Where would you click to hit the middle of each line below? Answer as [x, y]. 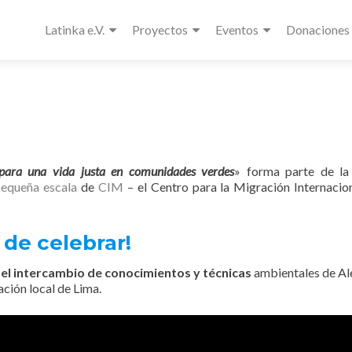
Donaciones [318, 29]
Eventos [237, 29]
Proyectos [160, 29]
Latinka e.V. [75, 29]
